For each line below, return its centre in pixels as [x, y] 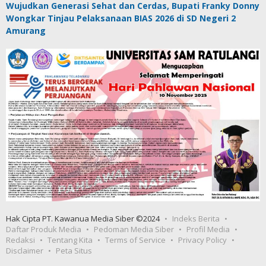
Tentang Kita [70, 240]
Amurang [26, 31]
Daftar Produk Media [44, 229]
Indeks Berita [196, 218]
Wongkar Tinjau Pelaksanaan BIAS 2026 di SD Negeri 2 [121, 18]
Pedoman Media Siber [134, 229]
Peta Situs [74, 250]
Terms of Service [135, 240]
